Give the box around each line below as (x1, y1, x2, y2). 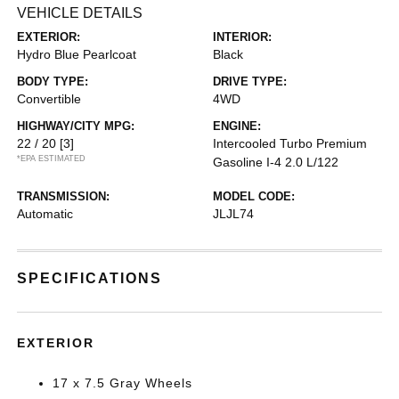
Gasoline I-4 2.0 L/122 (213, 155, 338, 169)
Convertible (17, 92, 82, 106)
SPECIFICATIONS (17, 271, 163, 286)
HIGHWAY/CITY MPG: (17, 119, 135, 133)
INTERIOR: (213, 30, 272, 44)
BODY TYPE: (17, 75, 89, 88)
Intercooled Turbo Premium (213, 136, 367, 151)
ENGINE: (213, 119, 261, 133)
